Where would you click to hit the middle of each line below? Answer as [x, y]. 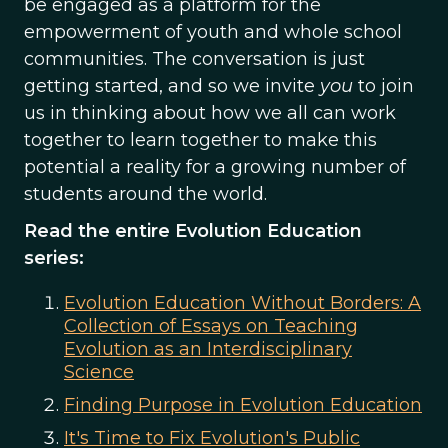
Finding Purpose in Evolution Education [243, 405]
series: [54, 258]
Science [99, 372]
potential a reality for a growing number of [215, 167]
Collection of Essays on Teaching [211, 326]
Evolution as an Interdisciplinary [208, 349]
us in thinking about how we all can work [210, 113]
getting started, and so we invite [172, 86]
